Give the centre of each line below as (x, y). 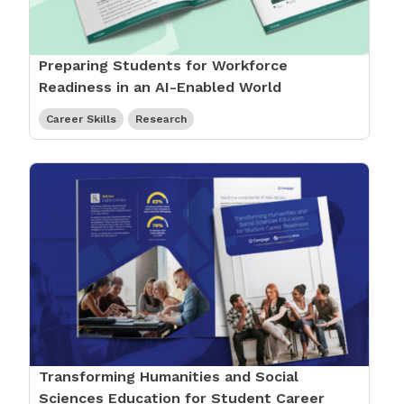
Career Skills (81, 119)
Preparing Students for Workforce (163, 65)
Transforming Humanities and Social (169, 376)
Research (161, 119)
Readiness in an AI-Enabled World (160, 87)
